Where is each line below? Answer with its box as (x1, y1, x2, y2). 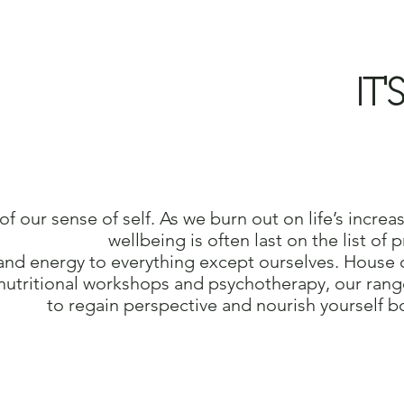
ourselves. (259, 251, 344, 272)
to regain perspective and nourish (47, 294, 320, 316)
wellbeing (108, 229, 190, 251)
